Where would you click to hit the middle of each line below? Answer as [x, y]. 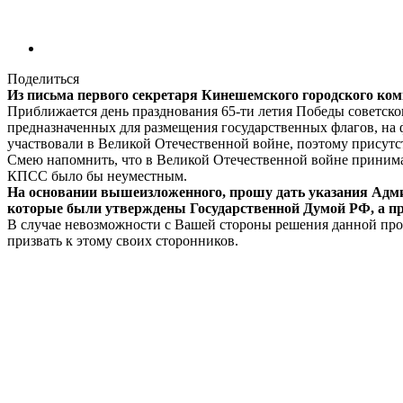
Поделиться [43, 78]
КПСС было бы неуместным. [97, 175]
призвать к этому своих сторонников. [123, 240]
